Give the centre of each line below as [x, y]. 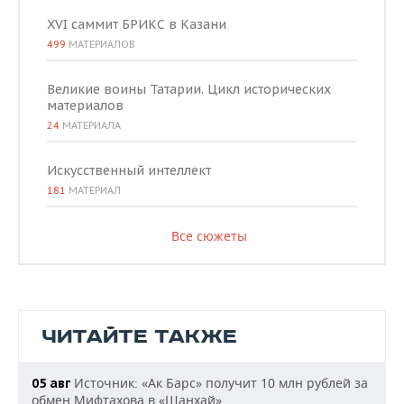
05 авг [51, 383]
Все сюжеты [209, 236]
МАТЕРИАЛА [90, 125]
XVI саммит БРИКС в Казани [137, 24]
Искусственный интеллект [129, 170]
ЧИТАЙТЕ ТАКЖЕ [139, 337]
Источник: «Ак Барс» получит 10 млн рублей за [219, 383]
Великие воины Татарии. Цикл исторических [189, 89]
